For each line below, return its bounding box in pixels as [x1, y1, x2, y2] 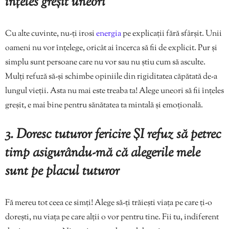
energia [96, 28, 123, 40]
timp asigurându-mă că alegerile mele [5, 144, 200, 163]
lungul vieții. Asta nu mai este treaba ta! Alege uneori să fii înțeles [5, 85, 224, 98]
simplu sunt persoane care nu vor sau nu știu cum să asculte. [5, 57, 205, 69]
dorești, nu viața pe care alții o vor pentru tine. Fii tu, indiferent [5, 212, 219, 224]
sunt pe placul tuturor [5, 162, 120, 181]
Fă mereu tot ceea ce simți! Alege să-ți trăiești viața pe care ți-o [5, 197, 212, 210]
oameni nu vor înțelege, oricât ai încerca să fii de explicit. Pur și [5, 42, 217, 55]
